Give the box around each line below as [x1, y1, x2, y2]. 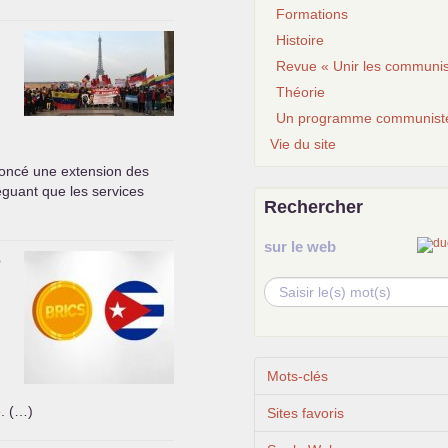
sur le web [264, 238, 336, 255]
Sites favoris [267, 405, 344, 421]
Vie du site [270, 136, 336, 152]
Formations [276, 6, 348, 22]
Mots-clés [267, 368, 328, 384]
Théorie [276, 84, 325, 100]
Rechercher [264, 197, 363, 217]
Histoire [276, 32, 324, 48]
